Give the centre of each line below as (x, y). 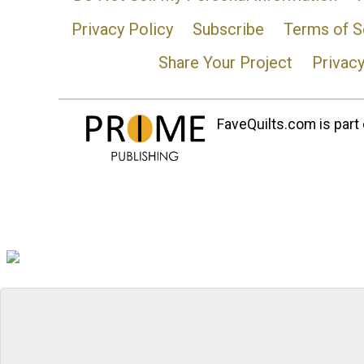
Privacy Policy (122, 29)
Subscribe (228, 29)
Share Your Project (225, 63)
